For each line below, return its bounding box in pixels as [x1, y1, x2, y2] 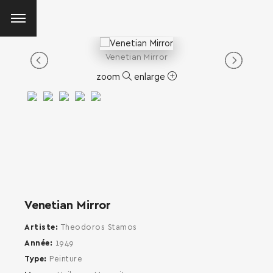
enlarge [134, 72, 168, 82]
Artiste [24, 224, 55, 232]
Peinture [49, 255, 82, 263]
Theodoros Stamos [60, 224, 137, 232]
